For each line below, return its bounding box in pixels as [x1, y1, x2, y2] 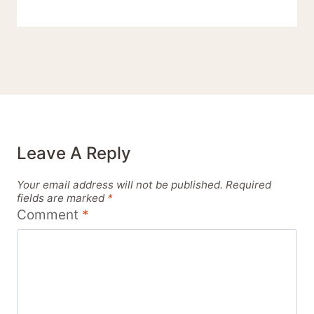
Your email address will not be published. [17, 177, 223, 191]
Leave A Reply [17, 143, 131, 164]
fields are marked [17, 191, 107, 205]
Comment [17, 207, 82, 224]
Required [226, 177, 271, 191]
